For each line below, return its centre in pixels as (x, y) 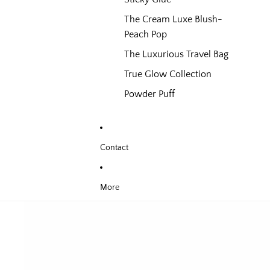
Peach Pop (146, 34)
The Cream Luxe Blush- (173, 19)
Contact (114, 147)
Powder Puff (149, 94)
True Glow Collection (168, 74)
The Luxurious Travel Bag (176, 54)
